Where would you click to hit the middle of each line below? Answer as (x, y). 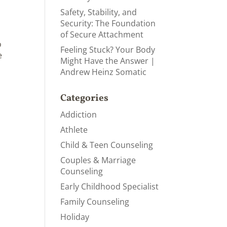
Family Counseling (95, 202)
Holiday (75, 217)
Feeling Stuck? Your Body (108, 50)
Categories (85, 98)
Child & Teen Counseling (107, 145)
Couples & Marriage (98, 160)
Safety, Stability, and (99, 12)
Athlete (74, 130)
